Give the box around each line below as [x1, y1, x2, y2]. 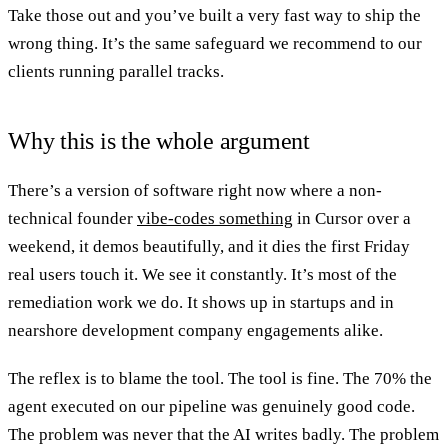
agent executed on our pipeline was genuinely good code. [8, 396, 415, 416]
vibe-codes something [137, 208, 293, 228]
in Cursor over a [293, 208, 411, 228]
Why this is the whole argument [8, 127, 310, 154]
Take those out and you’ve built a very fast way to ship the [8, 5, 421, 25]
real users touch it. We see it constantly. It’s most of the [8, 264, 397, 284]
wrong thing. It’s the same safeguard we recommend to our [8, 33, 422, 53]
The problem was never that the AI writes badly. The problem [8, 424, 439, 444]
